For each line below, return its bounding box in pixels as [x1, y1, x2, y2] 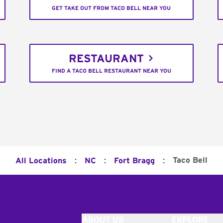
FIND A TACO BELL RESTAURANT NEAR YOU [51, 68, 171, 74]
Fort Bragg [114, 156, 155, 165]
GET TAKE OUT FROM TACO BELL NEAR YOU [52, 5, 171, 11]
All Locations [15, 156, 67, 165]
